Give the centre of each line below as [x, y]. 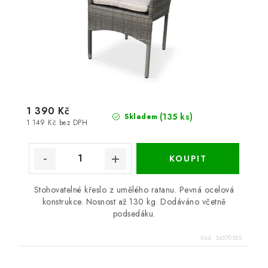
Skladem [140, 116]
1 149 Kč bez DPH [57, 123]
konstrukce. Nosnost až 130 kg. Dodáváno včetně [134, 201]
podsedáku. [134, 213]
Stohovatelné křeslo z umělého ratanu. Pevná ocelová [134, 189]
